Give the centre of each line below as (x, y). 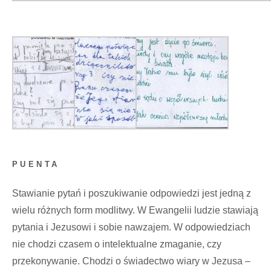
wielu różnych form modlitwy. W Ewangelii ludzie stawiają (135, 211)
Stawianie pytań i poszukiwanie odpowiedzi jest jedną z (132, 194)
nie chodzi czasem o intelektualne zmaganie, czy (117, 244)
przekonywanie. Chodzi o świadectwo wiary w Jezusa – (131, 261)
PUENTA (36, 164)
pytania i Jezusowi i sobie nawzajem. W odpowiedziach (131, 227)
